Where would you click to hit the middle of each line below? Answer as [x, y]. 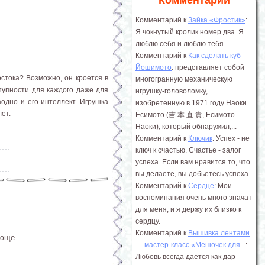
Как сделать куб [214, 56]
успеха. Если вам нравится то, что [193, 162]
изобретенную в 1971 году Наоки [191, 103]
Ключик [200, 138]
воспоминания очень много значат [194, 198]
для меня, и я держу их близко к [188, 209]
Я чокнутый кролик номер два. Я [190, 32]
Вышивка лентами [219, 233]
